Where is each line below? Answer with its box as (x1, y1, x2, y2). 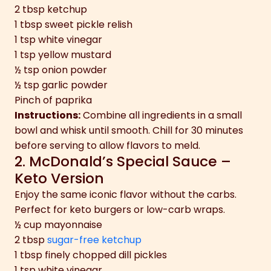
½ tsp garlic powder (15, 77, 108, 92)
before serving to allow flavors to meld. (15, 138, 200, 152)
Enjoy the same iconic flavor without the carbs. (15, 187, 237, 201)
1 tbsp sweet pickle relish (15, 17, 132, 31)
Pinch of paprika (15, 93, 92, 107)
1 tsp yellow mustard (15, 47, 111, 62)
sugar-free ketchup (47, 232, 142, 247)
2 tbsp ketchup (15, 2, 87, 16)
